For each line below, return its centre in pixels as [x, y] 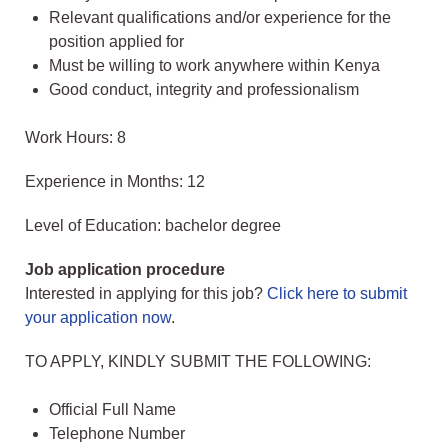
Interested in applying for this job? [146, 294]
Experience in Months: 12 [115, 182]
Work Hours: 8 [75, 138]
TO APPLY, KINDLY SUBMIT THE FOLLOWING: [198, 362]
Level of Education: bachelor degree [153, 226]
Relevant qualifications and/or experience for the [220, 18]
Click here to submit [337, 294]
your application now [98, 318]
